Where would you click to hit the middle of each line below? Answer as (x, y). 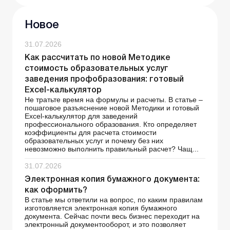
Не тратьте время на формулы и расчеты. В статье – (114, 100)
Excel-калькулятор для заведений (81, 116)
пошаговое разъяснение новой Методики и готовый (112, 108)
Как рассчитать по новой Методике (98, 58)
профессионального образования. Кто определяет (111, 124)
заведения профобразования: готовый (104, 80)
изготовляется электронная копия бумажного (101, 208)
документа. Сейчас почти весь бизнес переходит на (112, 216)
